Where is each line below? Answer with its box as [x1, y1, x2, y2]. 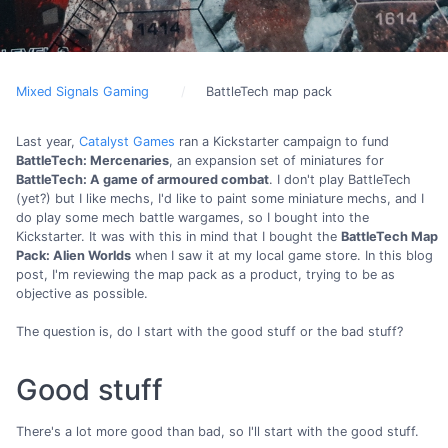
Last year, [16, 134, 79, 149]
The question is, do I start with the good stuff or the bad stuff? [16, 324, 403, 340]
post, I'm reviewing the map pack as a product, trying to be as [16, 267, 395, 282]
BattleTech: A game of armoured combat [16, 172, 269, 187]
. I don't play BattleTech [269, 172, 411, 187]
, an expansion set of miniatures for [169, 153, 384, 168]
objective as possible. [16, 286, 148, 301]
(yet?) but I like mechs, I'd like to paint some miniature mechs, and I [16, 191, 424, 206]
